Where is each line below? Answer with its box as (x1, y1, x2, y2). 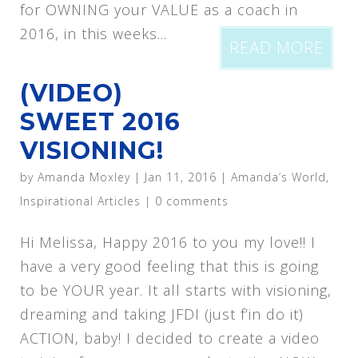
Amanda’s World (230, 169, 326, 185)
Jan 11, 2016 (144, 169, 217, 185)
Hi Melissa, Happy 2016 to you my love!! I (19, 233, 316, 252)
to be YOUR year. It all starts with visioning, (19, 280, 332, 300)
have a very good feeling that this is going (19, 257, 319, 276)
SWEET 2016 (19, 107, 181, 137)
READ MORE (229, 37, 324, 58)
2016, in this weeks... (19, 24, 167, 43)
